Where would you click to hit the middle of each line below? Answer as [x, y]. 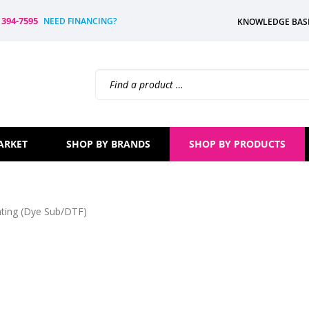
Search [113, 76]
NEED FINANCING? [80, 21]
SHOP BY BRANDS [108, 144]
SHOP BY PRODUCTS [237, 144]
